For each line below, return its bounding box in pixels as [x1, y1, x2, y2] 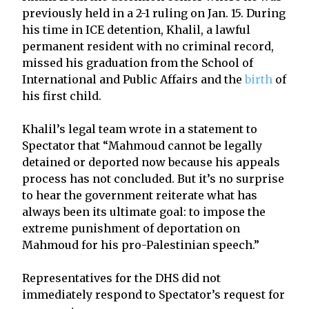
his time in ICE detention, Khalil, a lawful [22, 22, 250, 37]
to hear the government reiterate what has [22, 188, 257, 202]
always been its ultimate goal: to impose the [22, 204, 266, 219]
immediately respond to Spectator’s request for [22, 287, 285, 301]
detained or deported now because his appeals [22, 154, 280, 169]
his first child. [22, 88, 101, 103]
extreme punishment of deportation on [22, 221, 240, 235]
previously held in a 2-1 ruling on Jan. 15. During [22, 6, 286, 20]
